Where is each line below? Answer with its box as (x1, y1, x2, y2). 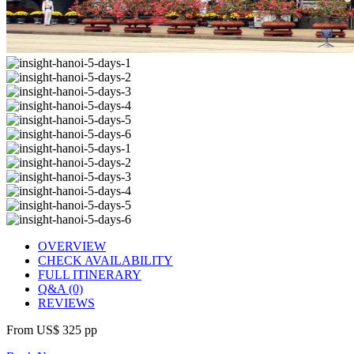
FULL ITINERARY (38, 267, 141, 281)
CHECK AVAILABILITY (38, 253, 173, 267)
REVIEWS (38, 296, 95, 310)
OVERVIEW (38, 239, 106, 253)
